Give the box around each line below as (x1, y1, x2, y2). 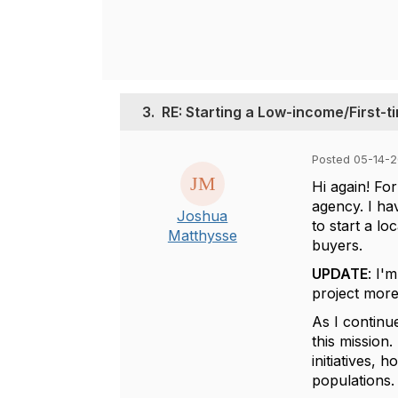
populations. (311, 371, 394, 389)
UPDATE (311, 265, 368, 283)
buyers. (311, 236, 362, 254)
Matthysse (167, 227, 237, 244)
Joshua (177, 207, 228, 225)
